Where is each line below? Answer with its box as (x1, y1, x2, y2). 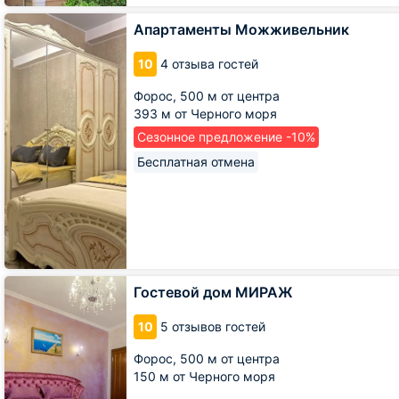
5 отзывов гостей (160, 318, 265, 334)
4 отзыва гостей (160, 55, 258, 71)
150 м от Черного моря (134, 368, 275, 384)
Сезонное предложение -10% (137, 128, 315, 144)
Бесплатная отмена (137, 153, 255, 169)
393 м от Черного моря (134, 105, 277, 121)
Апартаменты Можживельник (134, 20, 349, 38)
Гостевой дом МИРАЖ (134, 282, 293, 301)
